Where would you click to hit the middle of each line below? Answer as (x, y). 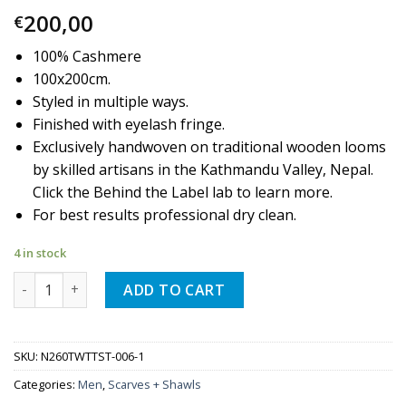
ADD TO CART (174, 290)
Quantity (42, 281)
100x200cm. (71, 79)
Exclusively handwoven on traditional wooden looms (209, 147)
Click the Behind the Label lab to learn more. (182, 193)
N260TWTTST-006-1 (92, 356)
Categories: (46, 384)
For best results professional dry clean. (164, 215)
